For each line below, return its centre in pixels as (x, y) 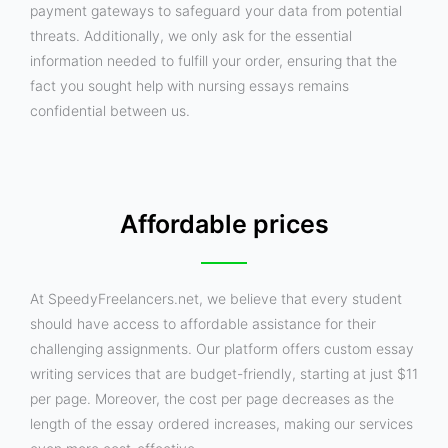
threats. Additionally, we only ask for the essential (191, 36)
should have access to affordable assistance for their (203, 323)
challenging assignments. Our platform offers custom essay (222, 348)
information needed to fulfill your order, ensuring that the (213, 61)
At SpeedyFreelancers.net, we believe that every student (216, 298)
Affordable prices (224, 223)
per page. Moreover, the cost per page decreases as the (212, 398)
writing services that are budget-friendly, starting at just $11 (224, 373)
